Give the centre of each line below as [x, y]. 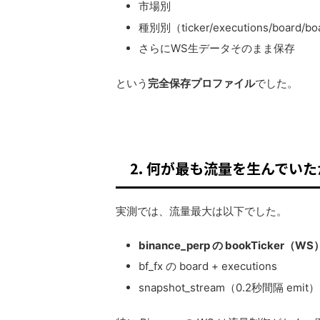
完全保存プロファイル [201, 84]
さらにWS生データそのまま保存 [217, 49]
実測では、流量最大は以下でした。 [201, 211]
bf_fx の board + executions [208, 266]
